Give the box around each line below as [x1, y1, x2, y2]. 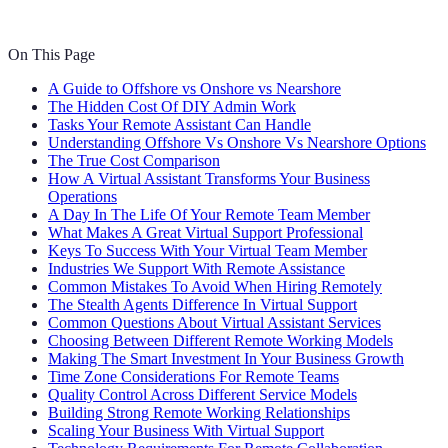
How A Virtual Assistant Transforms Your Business [48, 170, 370, 188]
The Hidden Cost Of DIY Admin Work [48, 98, 296, 116]
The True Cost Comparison [48, 152, 220, 170]
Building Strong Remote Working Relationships [48, 404, 350, 422]
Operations [48, 188, 117, 206]
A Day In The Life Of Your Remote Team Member [48, 206, 370, 224]
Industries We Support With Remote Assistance [48, 260, 345, 278]
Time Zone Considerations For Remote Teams [48, 368, 339, 386]
